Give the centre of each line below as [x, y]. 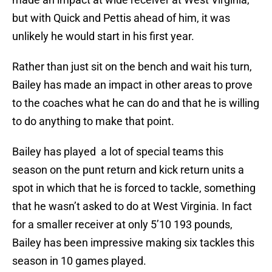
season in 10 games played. [79, 261]
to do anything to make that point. [93, 121]
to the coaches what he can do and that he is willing [136, 103]
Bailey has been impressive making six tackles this [133, 243]
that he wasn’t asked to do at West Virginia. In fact [132, 206]
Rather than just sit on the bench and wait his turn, [132, 67]
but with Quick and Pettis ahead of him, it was [121, 18]
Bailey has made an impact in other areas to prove [132, 85]
